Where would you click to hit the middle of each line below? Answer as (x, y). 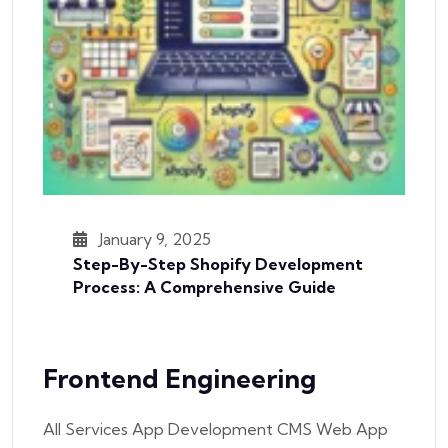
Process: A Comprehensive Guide (204, 287)
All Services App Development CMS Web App (215, 429)
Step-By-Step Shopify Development (218, 264)
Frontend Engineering (179, 378)
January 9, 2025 (153, 239)
